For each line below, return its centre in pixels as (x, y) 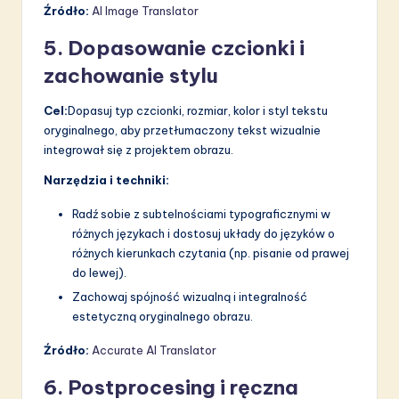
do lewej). (99, 272)
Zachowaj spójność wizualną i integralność (190, 296)
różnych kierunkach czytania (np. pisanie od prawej (211, 252)
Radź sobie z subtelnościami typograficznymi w (201, 213)
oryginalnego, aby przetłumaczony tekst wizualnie (182, 130)
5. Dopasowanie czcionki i (174, 48)
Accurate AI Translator (154, 350)
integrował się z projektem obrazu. (138, 149)
